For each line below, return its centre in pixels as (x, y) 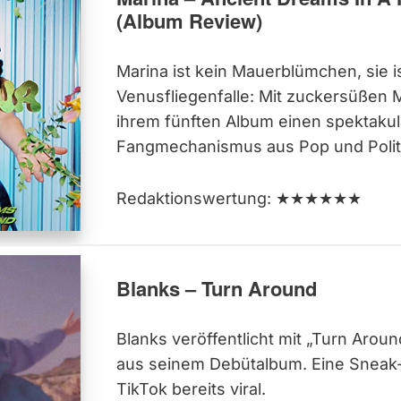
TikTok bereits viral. (191, 388)
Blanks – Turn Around (216, 288)
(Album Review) (189, 21)
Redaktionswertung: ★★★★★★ (239, 199)
